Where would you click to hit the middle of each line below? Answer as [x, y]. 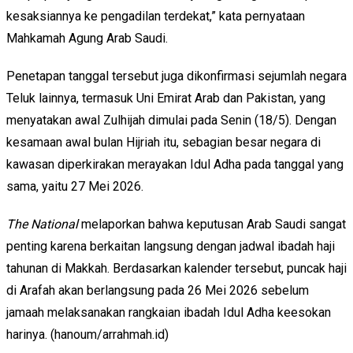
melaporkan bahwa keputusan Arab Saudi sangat [212, 224]
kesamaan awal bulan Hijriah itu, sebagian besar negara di [163, 142]
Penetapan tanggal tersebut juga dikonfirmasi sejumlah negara [176, 76]
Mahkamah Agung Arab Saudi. [87, 38]
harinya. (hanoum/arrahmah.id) [87, 334]
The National [42, 224]
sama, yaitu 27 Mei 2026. [75, 186]
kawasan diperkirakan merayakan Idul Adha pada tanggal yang [175, 164]
